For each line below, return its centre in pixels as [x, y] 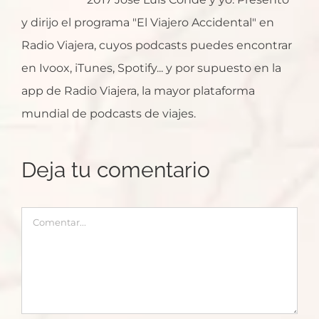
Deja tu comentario [116, 170]
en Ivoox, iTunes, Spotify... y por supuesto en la [151, 68]
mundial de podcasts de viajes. [109, 114]
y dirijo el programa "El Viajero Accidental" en [148, 22]
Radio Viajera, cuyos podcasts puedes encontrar [157, 45]
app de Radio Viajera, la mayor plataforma [138, 91]
